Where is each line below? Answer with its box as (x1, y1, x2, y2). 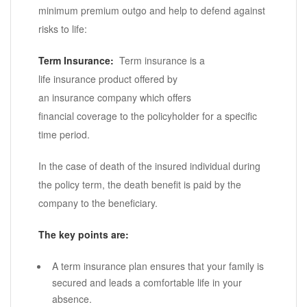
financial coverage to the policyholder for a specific (38, 109, 257, 123)
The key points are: (38, 228, 129, 242)
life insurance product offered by (38, 72, 177, 86)
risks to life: (38, 22, 87, 36)
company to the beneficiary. (38, 196, 158, 210)
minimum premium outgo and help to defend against (38, 3, 265, 18)
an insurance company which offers (38, 90, 191, 105)
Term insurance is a (119, 53, 205, 68)
